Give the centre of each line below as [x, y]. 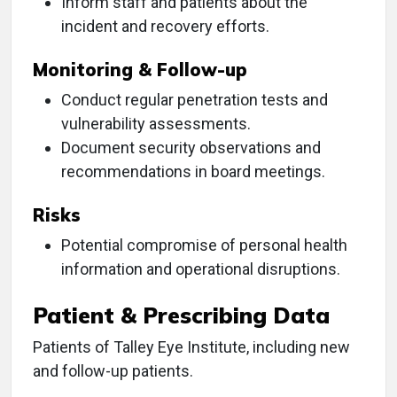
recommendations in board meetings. [193, 171]
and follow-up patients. [113, 371]
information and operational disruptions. [201, 269]
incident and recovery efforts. [165, 26]
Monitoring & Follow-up [140, 70]
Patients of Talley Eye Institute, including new [191, 347]
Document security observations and [191, 148]
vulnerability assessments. [156, 124]
